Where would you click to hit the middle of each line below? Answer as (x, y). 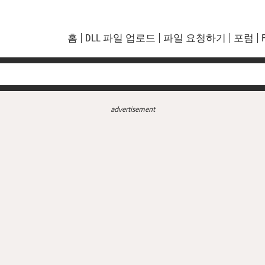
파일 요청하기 (194, 38)
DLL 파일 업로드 (120, 38)
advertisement (132, 109)
